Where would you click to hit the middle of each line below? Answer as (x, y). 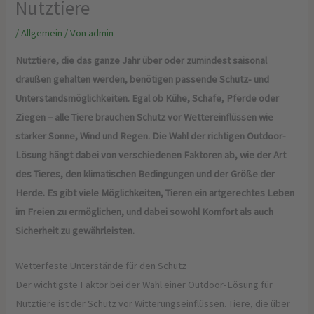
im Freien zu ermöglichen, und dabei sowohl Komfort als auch (145, 211)
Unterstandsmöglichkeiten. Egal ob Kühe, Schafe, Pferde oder (148, 98)
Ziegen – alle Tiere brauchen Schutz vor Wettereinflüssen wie (145, 117)
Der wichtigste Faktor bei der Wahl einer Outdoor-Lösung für (144, 285)
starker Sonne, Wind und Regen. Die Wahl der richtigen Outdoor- (151, 136)
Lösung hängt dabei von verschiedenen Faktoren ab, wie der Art (151, 155)
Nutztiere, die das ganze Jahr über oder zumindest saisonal (142, 60)
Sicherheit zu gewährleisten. (75, 230)
